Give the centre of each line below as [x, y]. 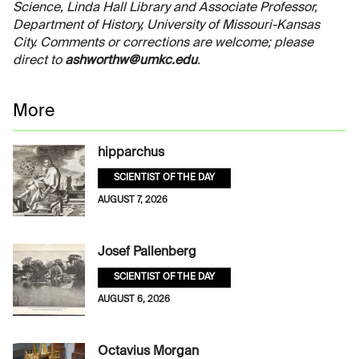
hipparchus [131, 153]
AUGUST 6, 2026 [134, 299]
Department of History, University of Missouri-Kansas [166, 25]
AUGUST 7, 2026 [133, 200]
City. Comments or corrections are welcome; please [163, 43]
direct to [39, 61]
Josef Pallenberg [147, 252]
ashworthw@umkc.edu [131, 61]
